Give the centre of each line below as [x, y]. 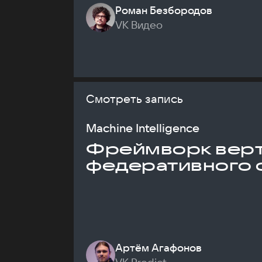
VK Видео [139, 25]
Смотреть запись [135, 99]
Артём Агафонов [158, 248]
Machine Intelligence [143, 128]
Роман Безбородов [164, 10]
